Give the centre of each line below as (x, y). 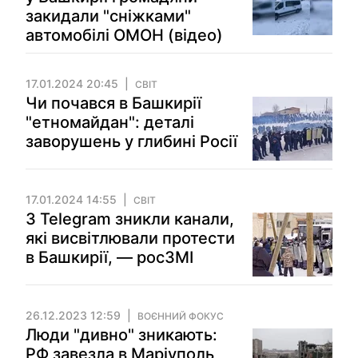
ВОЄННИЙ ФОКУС (181, 316)
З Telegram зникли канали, (130, 219)
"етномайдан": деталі (110, 122)
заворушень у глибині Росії (131, 141)
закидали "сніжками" (108, 16)
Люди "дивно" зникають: (121, 335)
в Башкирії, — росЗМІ (109, 257)
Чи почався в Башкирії (113, 103)
